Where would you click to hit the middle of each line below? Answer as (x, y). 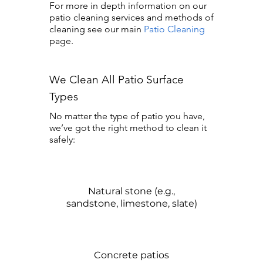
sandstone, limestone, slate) (131, 203)
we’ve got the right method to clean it (128, 128)
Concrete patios (131, 255)
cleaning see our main (97, 29)
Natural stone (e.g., (131, 191)
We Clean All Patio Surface (117, 80)
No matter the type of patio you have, (127, 116)
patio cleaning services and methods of (131, 17)
